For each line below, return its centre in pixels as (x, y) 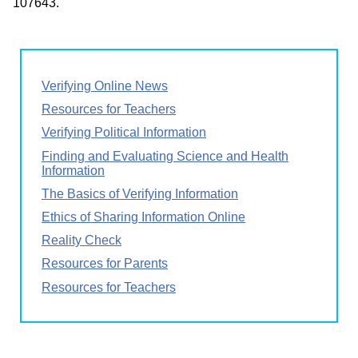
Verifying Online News (105, 86)
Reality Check (82, 241)
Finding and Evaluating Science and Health (165, 156)
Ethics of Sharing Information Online (143, 217)
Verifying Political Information (124, 133)
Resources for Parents (105, 264)
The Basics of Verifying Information (140, 193)
